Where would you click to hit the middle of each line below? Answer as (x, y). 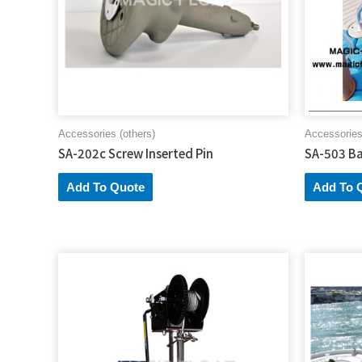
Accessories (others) (107, 133)
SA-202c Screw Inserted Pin (136, 154)
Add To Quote (105, 187)
